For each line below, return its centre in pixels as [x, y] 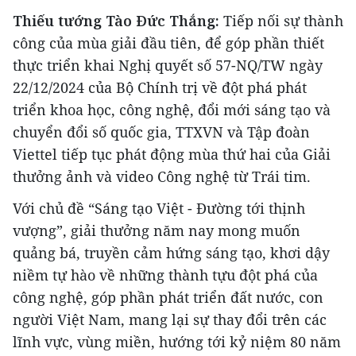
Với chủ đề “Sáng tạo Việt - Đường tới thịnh [159, 208]
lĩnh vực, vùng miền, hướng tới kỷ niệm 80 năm [177, 341]
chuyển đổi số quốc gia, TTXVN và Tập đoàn [161, 132]
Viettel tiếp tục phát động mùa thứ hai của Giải [172, 154]
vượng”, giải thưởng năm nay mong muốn [157, 230]
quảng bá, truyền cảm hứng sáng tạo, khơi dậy [171, 252]
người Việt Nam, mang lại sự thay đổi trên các [170, 319]
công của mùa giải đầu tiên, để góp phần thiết [168, 43]
